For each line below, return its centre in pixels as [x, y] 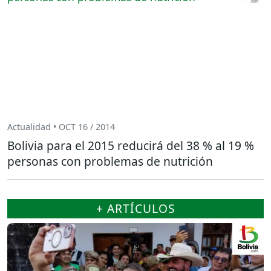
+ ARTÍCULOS [135, 209]
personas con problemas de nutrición [110, 162]
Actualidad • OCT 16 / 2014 [61, 126]
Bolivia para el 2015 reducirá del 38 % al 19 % [131, 146]
